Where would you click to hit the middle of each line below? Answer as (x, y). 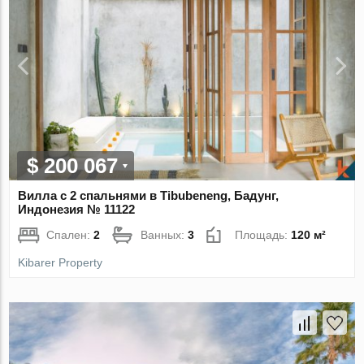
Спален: (70, 234)
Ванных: (165, 234)
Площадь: (263, 234)
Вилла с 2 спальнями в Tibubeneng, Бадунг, (149, 195)
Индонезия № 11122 (77, 209)
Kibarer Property (61, 262)
